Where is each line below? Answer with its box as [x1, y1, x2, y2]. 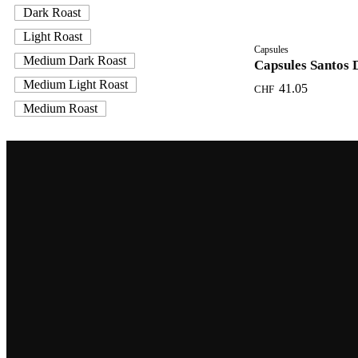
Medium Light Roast [23, 78, 128, 92]
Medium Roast [23, 101, 97, 116]
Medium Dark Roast [23, 54, 126, 68]
